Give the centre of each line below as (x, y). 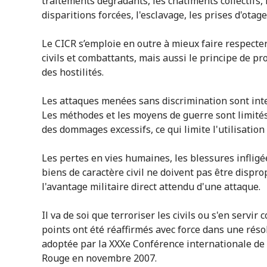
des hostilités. (72, 72)
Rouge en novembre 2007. (99, 258)
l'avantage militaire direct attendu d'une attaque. (151, 186)
